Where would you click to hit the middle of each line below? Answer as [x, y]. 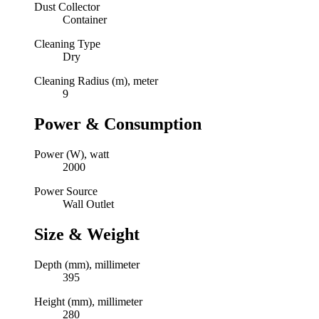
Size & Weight [87, 234]
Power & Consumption [118, 124]
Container [85, 20]
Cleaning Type [67, 44]
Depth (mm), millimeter [87, 264]
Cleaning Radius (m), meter [96, 81]
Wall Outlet [88, 204]
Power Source [66, 191]
